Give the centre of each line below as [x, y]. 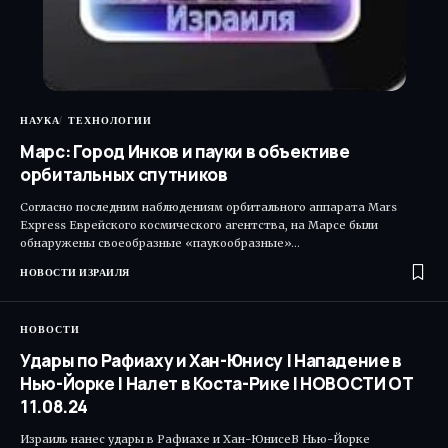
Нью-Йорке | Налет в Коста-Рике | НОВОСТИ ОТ [217, 383]
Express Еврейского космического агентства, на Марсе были [199, 224]
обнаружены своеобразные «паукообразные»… [160, 242]
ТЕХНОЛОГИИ [110, 120]
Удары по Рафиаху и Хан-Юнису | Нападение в [211, 360]
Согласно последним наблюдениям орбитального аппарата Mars [208, 206]
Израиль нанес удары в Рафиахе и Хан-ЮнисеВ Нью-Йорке [195, 438]
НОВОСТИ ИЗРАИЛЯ [75, 272]
